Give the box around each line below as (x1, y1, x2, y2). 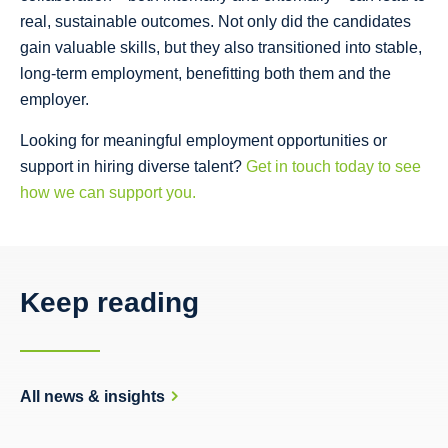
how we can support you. (20, 183, 196, 201)
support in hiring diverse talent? (20, 157, 246, 175)
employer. (20, 90, 89, 108)
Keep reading (20, 286, 199, 318)
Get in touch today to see (246, 157, 421, 175)
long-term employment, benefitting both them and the (20, 64, 391, 82)
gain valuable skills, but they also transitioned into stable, (20, 38, 422, 56)
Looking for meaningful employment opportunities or (20, 131, 387, 149)
